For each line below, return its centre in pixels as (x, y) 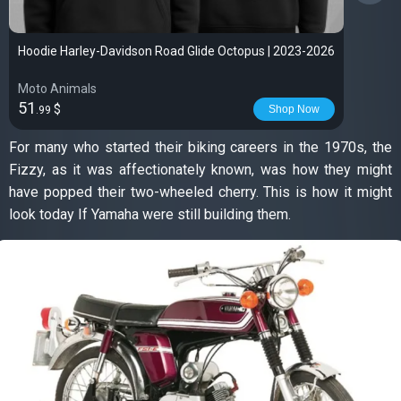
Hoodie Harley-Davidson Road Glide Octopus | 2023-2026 (176, 51)
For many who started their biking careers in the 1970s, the (200, 147)
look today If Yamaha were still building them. (150, 214)
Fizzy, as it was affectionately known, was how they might (200, 170)
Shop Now (294, 109)
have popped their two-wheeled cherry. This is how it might (200, 192)
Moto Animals (57, 89)
